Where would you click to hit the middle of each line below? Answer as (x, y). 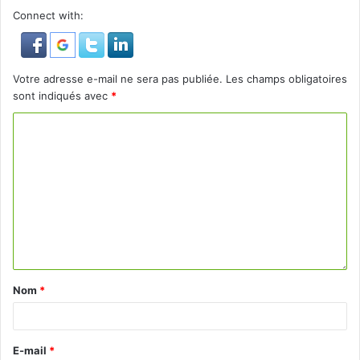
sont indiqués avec (62, 96)
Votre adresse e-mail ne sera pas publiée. (118, 79)
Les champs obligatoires (286, 79)
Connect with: (48, 16)
